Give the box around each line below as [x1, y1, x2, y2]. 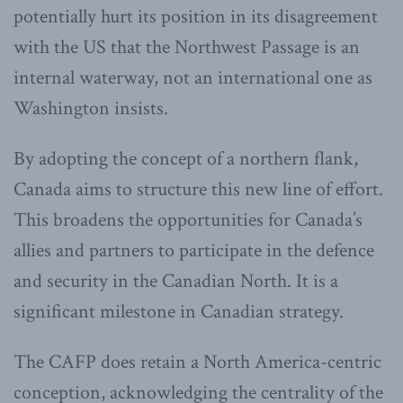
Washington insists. [13, 95, 168, 122]
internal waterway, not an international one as [13, 65, 372, 92]
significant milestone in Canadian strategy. [13, 299, 344, 326]
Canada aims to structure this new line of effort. [13, 176, 383, 203]
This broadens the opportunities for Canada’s [13, 207, 363, 234]
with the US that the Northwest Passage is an [13, 34, 360, 61]
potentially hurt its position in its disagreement [13, 4, 378, 31]
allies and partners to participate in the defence [13, 237, 374, 264]
